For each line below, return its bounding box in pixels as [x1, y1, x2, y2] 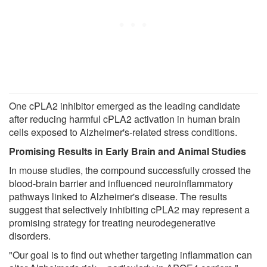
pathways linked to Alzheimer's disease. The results [9, 190, 227, 204]
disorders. [9, 229, 51, 243]
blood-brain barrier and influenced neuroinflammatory [9, 176, 233, 191]
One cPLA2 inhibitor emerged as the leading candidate [9, 99, 240, 113]
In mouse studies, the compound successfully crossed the [9, 163, 251, 178]
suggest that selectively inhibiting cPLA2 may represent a [9, 203, 250, 217]
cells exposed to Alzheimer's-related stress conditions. [9, 125, 237, 139]
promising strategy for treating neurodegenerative [9, 216, 216, 230]
